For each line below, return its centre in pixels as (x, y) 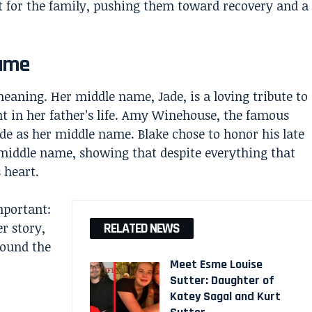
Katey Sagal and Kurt (225, 296)
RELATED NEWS (141, 228)
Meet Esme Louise (216, 264)
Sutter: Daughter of (222, 280)
